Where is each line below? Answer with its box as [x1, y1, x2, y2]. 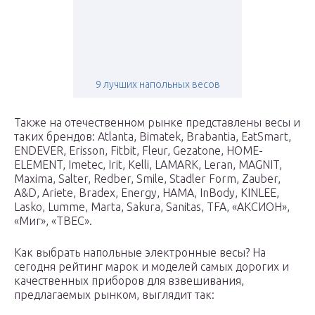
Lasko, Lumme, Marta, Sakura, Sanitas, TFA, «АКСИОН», [14, 200, 290, 214]
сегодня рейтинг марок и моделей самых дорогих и [14, 260, 289, 274]
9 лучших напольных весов [95, 79, 220, 91]
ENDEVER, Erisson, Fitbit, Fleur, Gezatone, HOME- [14, 144, 263, 157]
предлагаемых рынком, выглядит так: [14, 288, 214, 302]
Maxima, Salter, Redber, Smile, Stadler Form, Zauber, [14, 172, 281, 186]
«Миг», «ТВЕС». [14, 214, 92, 228]
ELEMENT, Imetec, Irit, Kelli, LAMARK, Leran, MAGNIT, [14, 158, 282, 172]
